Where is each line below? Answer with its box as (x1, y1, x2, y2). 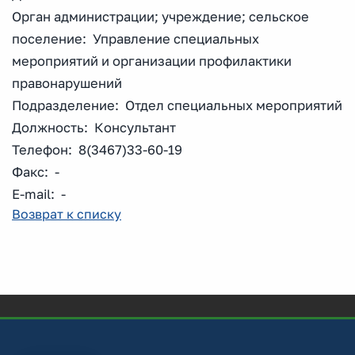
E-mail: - (12, 186, 66, 203)
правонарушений (12, 75, 122, 92)
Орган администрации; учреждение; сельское (12, 9, 309, 25)
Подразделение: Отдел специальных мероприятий (12, 97, 342, 114)
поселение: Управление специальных (12, 31, 259, 48)
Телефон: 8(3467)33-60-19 (12, 142, 182, 158)
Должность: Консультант (12, 120, 176, 136)
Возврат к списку (12, 206, 121, 223)
